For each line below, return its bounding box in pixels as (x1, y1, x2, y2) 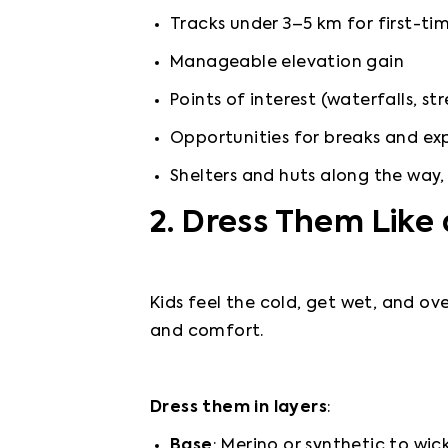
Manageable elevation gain (170, 55, 404, 72)
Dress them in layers (150, 400, 327, 417)
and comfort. (150, 324, 264, 341)
